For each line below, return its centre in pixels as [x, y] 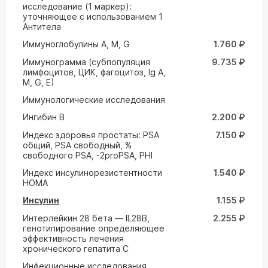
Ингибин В [44, 117]
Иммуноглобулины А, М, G [76, 44]
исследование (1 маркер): [77, 6]
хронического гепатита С [76, 249]
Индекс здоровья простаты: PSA [91, 135]
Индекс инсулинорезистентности [92, 173]
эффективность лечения [73, 238]
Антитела [42, 27]
